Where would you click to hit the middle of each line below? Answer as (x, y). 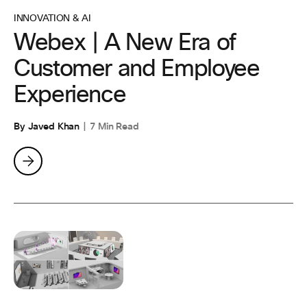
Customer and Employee (137, 69)
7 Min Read (114, 126)
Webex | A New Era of (125, 43)
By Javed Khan (47, 126)
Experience (70, 95)
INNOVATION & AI (52, 19)
